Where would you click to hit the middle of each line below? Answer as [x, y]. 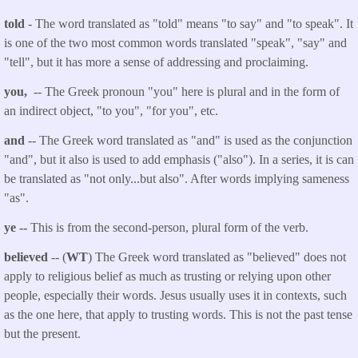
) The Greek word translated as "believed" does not [217, 257]
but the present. [42, 333]
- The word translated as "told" [105, 24]
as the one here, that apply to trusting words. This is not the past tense [178, 314]
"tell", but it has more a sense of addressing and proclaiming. [156, 62]
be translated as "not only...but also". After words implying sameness [177, 179]
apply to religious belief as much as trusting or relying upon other [167, 276]
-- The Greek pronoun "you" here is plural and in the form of [185, 92]
